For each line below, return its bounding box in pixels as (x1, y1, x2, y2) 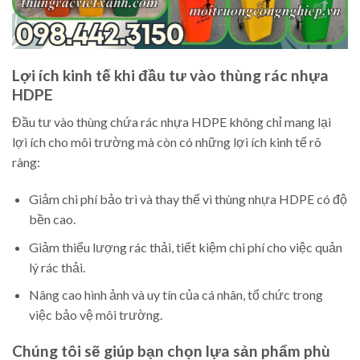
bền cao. (28, 211, 76, 227)
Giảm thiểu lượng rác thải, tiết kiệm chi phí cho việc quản (28, 239, 342, 255)
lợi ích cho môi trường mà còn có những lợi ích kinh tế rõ (12, 134, 321, 150)
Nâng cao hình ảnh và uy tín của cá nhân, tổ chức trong (28, 287, 323, 303)
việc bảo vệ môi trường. (28, 307, 162, 323)
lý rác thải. (28, 259, 85, 275)
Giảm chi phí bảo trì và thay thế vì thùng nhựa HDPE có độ (28, 190, 347, 207)
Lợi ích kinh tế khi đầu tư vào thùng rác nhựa (12, 65, 329, 84)
